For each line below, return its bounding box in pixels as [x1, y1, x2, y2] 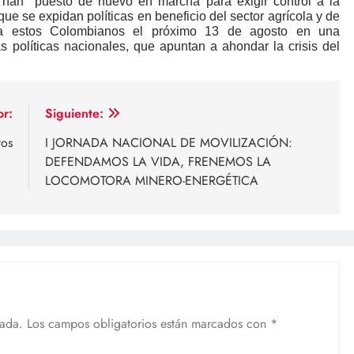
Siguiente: [45, 104, 104, 123]
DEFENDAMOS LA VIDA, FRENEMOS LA [45, 153, 271, 171]
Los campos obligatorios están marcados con [27, 314, 270, 333]
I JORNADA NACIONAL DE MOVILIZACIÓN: [45, 134, 292, 153]
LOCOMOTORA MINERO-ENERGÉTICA [45, 171, 258, 190]
